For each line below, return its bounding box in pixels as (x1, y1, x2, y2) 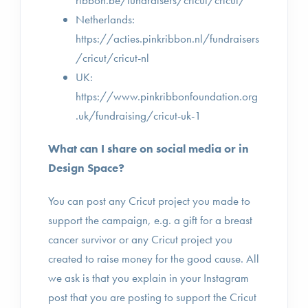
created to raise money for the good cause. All (48, 251, 259, 266)
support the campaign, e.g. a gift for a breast (48, 212, 252, 228)
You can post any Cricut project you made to (48, 193, 250, 208)
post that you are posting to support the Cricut (48, 289, 256, 305)
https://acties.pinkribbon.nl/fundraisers (76, 31, 259, 46)
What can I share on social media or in (48, 141, 249, 156)
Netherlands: (76, 12, 135, 27)
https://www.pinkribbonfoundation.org (76, 89, 258, 104)
